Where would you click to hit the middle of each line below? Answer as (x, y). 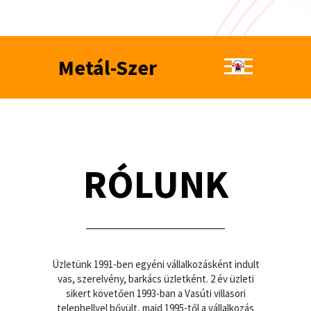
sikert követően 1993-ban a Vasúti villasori (155, 293)
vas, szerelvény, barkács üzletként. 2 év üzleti (155, 279)
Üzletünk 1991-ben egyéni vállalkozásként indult (155, 264)
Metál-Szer (108, 67)
